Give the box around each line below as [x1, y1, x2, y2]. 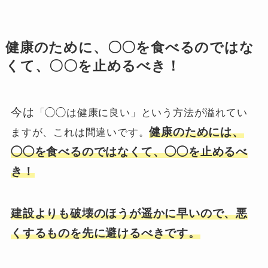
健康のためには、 [149, 125, 244, 138]
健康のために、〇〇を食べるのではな [5, 39, 254, 55]
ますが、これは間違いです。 [10, 126, 150, 138]
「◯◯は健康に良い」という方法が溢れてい [34, 106, 248, 118]
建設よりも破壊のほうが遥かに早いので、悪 [10, 207, 248, 220]
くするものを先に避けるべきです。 [10, 227, 200, 240]
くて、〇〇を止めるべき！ [5, 58, 181, 74]
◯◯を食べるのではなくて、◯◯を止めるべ [10, 145, 248, 158]
